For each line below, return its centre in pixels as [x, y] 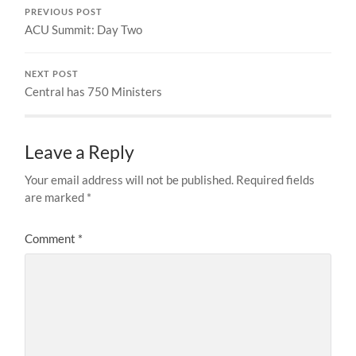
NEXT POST [52, 74]
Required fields [276, 179]
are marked [56, 197]
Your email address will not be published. [130, 179]
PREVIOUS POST [64, 12]
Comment [52, 238]
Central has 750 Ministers [94, 91]
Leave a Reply [80, 152]
